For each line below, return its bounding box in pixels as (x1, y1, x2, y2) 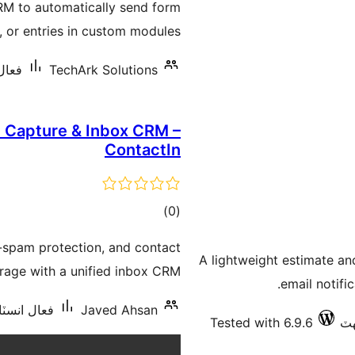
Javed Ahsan (81, 302, 158, 318)
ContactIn (105, 140, 181, 159)
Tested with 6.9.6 (210, 315, 313, 330)
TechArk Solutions (49, 62, 158, 78)
